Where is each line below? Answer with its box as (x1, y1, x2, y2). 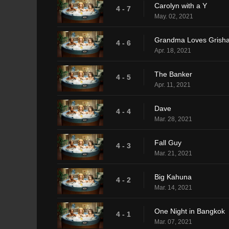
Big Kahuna (154, 172, 192, 181)
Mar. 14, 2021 (154, 184, 192, 191)
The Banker (154, 70, 192, 78)
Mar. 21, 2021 (154, 149, 192, 157)
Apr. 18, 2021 (154, 47, 191, 54)
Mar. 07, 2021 (154, 218, 192, 225)
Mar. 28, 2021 (154, 115, 192, 123)
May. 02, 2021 (154, 12, 193, 20)
